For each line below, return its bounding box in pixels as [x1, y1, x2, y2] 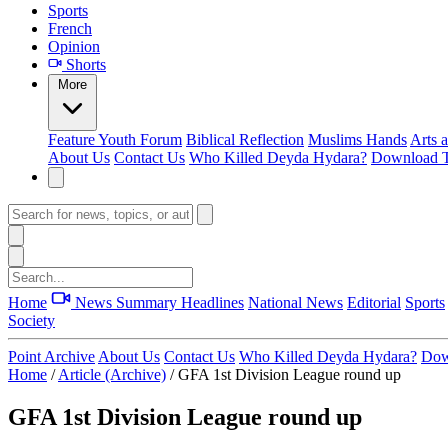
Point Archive [8, 348, 95, 365]
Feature [48, 131, 98, 148]
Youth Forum [98, 131, 182, 148]
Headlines [181, 294, 244, 311]
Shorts [62, 56, 106, 73]
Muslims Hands [308, 131, 407, 148]
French [48, 20, 92, 37]
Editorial [347, 294, 401, 311]
